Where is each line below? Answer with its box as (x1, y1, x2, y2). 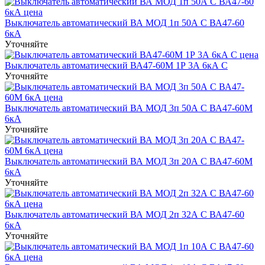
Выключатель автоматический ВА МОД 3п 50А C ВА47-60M (5, 102, 253, 113)
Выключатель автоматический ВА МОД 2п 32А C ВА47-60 (5, 209, 244, 219)
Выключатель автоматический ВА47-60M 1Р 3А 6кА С (5, 60, 228, 70)
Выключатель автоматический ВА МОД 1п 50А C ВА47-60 (5, 17, 244, 28)
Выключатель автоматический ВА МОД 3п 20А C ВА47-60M (5, 156, 253, 166)
